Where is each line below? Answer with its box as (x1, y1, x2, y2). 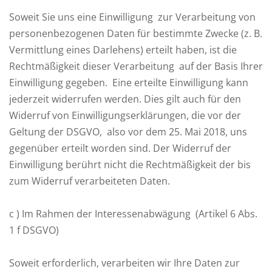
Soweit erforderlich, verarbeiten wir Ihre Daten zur (9, 256, 240, 270)
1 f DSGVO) (9, 223, 59, 237)
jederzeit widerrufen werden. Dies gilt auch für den (9, 92, 241, 106)
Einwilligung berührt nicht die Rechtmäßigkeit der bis (9, 158, 251, 171)
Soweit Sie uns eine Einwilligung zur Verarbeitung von (9, 10, 256, 24)
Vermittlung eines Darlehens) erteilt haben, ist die (9, 43, 237, 56)
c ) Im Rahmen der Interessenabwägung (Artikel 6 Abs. (9, 207, 257, 220)
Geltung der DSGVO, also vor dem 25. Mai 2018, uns (9, 125, 247, 138)
